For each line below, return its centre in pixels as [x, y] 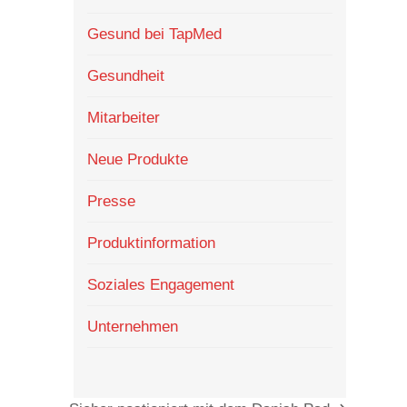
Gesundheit [125, 76]
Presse [111, 202]
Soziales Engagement [160, 285]
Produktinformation [151, 243]
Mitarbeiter [123, 118]
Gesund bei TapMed [154, 35]
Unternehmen [132, 327]
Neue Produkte [137, 160]
